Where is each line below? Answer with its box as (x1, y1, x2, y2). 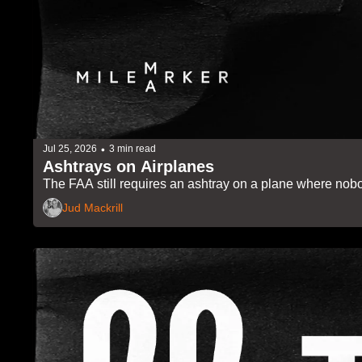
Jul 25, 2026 (43, 143, 97, 155)
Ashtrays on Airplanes (43, 157, 214, 175)
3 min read (109, 143, 156, 155)
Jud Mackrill (62, 201, 123, 215)
